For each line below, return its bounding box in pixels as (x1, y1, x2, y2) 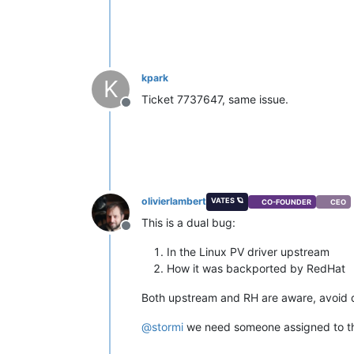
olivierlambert (141, 195, 206, 208)
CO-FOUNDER (262, 197, 312, 206)
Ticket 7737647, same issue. (141, 92, 288, 107)
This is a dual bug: (141, 216, 235, 230)
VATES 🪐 (210, 196, 243, 205)
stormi (152, 320, 183, 334)
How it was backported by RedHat (167, 262, 345, 276)
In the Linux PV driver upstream (167, 245, 330, 259)
